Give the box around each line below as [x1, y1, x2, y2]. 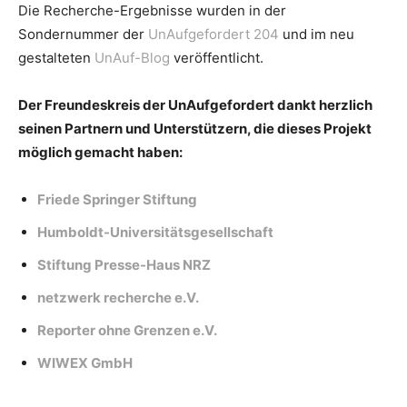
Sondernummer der [18, 25, 148, 43]
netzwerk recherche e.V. [37, 289, 199, 306]
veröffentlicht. [170, 49, 263, 66]
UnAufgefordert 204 [148, 25, 279, 43]
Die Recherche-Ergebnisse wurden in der [18, 2, 286, 19]
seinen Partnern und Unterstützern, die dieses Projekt [18, 120, 372, 137]
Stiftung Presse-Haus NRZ [37, 256, 211, 273]
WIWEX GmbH [37, 354, 133, 372]
